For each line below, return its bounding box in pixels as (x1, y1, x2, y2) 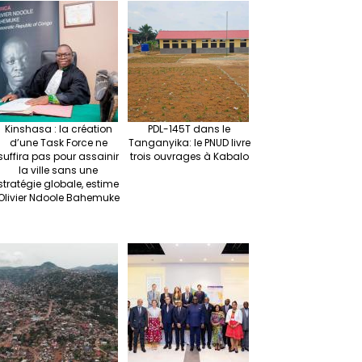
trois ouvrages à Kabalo (129, 149, 249, 164)
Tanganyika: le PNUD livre (128, 136, 250, 150)
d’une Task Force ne (9, 136, 107, 150)
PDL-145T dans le (148, 122, 230, 137)
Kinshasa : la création (4, 122, 112, 137)
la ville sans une (19, 163, 98, 178)
